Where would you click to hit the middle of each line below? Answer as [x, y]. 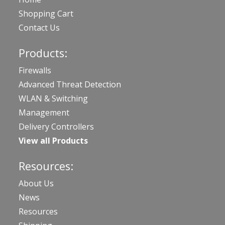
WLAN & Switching [53, 98]
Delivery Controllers [56, 126]
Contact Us [39, 27]
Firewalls [35, 70]
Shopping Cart [46, 13]
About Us [36, 183]
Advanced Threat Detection [70, 84]
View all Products [53, 140]
